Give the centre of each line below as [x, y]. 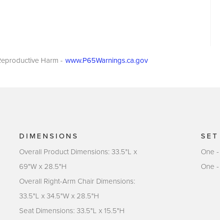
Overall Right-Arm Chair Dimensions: [77, 181]
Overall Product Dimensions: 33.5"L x [78, 151]
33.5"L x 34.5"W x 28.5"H [59, 196]
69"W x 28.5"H [43, 166]
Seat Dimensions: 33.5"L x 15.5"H [72, 210]
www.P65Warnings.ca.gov [107, 60]
